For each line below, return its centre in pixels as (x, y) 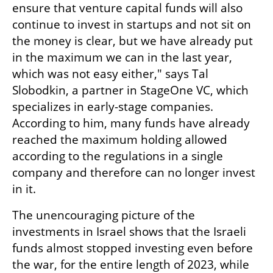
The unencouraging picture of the (104, 215)
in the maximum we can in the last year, (122, 57)
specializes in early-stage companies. (113, 107)
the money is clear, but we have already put (133, 41)
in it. (24, 189)
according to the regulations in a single (118, 156)
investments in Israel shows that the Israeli (129, 232)
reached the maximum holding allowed (120, 140)
